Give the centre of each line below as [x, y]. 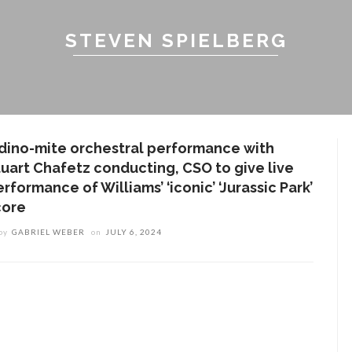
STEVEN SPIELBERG [176, 40]
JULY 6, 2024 [134, 232]
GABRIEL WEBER [49, 232]
